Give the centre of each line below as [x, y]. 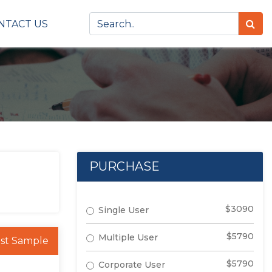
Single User [124, 210]
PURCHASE [124, 166]
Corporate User [132, 265]
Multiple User [128, 237]
